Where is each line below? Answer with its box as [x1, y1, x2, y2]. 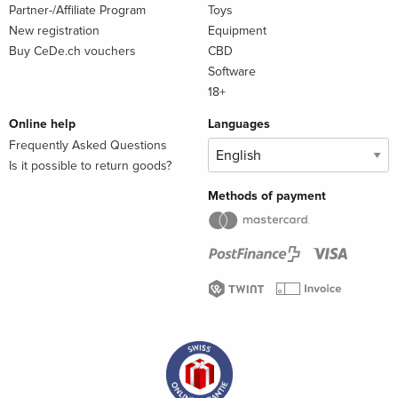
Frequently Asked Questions [9, 138, 167, 154]
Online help [9, 116, 76, 132]
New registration [9, 23, 99, 39]
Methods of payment [208, 188, 326, 204]
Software [208, 64, 256, 80]
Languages [208, 116, 270, 132]
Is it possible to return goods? [9, 158, 171, 174]
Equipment [208, 23, 267, 39]
